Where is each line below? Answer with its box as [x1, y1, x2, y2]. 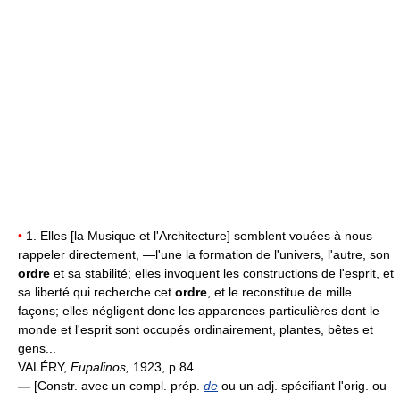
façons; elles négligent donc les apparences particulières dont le [18, 304, 379, 319]
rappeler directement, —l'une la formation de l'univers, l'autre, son [18, 247, 390, 262]
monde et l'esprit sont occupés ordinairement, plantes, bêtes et [18, 322, 373, 337]
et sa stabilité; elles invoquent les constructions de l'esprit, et [50, 266, 394, 281]
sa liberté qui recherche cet [18, 285, 175, 300]
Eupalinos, [71, 360, 133, 375]
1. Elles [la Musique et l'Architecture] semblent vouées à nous [22, 229, 372, 244]
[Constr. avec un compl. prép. [34, 379, 204, 394]
